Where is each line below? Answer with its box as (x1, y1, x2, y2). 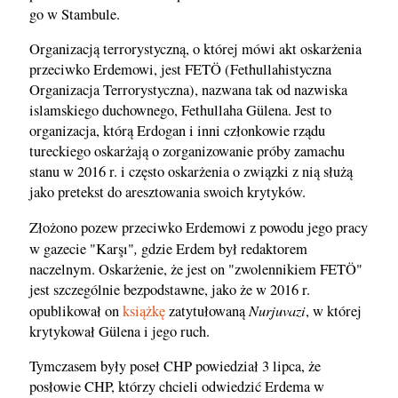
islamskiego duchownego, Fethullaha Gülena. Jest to (29, 100, 331, 121)
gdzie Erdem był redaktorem (138, 238, 307, 259)
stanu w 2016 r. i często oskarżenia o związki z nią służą (29, 162, 353, 182)
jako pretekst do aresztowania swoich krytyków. (29, 182, 306, 203)
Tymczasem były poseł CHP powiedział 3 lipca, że (29, 356, 321, 377)
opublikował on (29, 300, 123, 321)
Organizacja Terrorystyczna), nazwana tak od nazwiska (29, 80, 347, 100)
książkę (123, 300, 165, 321)
